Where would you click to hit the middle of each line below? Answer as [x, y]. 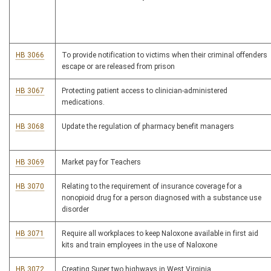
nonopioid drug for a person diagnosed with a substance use [162, 198]
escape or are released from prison [118, 67]
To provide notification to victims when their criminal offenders [165, 55]
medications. [83, 102]
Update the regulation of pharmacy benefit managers [148, 126]
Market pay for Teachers [101, 162]
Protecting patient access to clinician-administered [145, 91]
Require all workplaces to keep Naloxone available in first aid [160, 233]
